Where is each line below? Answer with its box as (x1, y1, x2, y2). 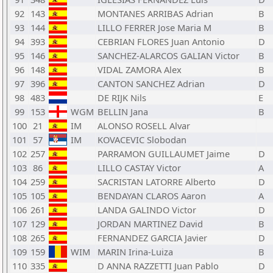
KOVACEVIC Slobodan (97, 133, 186, 146)
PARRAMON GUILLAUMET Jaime (97, 147, 230, 160)
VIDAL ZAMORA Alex (97, 63, 182, 76)
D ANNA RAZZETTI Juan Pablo (97, 260, 219, 272)
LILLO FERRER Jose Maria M (97, 21, 211, 34)
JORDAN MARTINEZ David (97, 218, 203, 230)
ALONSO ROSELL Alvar (97, 119, 190, 132)
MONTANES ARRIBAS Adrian (97, 7, 213, 19)
